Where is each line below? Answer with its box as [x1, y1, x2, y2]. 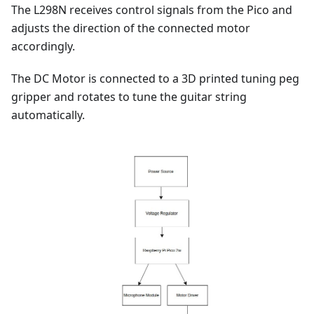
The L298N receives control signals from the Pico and [11, 2, 292, 18]
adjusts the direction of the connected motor [11, 20, 250, 36]
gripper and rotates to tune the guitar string [11, 89, 247, 105]
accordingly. [11, 39, 75, 55]
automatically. [11, 107, 85, 123]
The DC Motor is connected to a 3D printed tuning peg [11, 71, 299, 87]
